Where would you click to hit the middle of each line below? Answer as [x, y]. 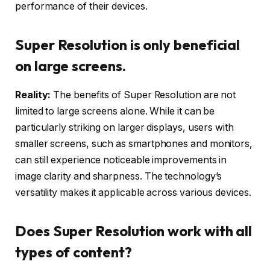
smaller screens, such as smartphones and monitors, [134, 144]
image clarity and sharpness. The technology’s [119, 177]
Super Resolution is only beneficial [128, 44]
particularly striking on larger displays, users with [124, 128]
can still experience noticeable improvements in [121, 160]
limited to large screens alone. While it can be [115, 111]
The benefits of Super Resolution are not [143, 95]
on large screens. [71, 65]
